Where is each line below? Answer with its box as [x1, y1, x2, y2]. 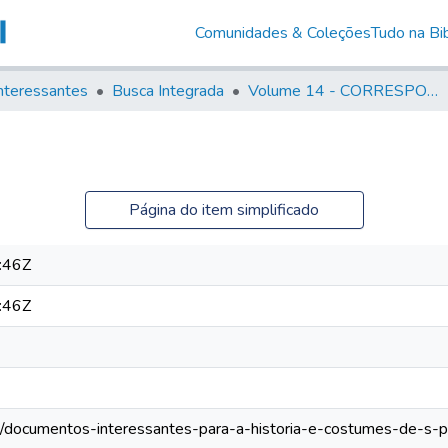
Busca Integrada [112, 79, 224, 102]
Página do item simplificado [129, 198, 319, 221]
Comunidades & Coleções [194, 21, 371, 44]
